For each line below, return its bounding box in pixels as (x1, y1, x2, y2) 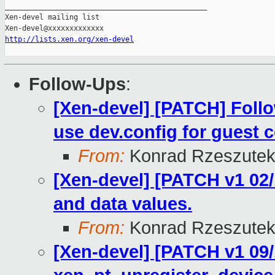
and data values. (53, 194, 192, 214)
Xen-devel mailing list (5, 13, 99, 22)
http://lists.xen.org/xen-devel (5, 35, 134, 44)
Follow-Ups (29, 74, 126, 95)
